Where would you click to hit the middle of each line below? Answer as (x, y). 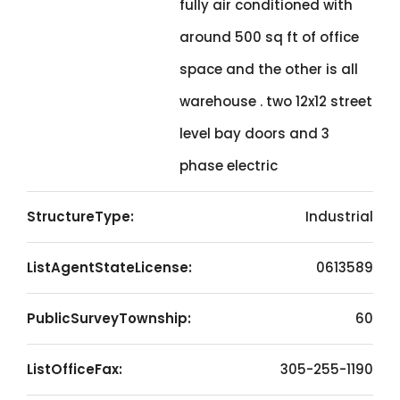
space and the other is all (269, 69)
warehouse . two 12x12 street (276, 101)
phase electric (229, 166)
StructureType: (80, 217)
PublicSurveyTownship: (109, 318)
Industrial (339, 217)
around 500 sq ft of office (269, 37)
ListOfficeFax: (75, 369)
